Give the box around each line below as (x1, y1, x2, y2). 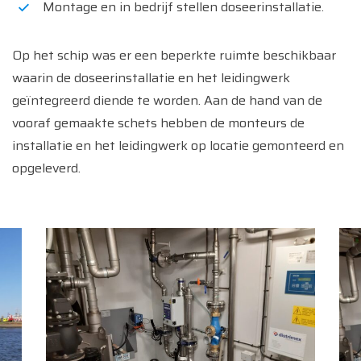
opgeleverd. (12, 158, 81, 178)
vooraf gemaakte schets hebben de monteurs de (12, 113, 305, 133)
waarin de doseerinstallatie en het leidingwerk (12, 68, 290, 88)
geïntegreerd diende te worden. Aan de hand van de (12, 90, 322, 110)
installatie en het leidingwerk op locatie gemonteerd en (12, 135, 344, 156)
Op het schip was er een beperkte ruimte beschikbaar (12, 45, 336, 65)
